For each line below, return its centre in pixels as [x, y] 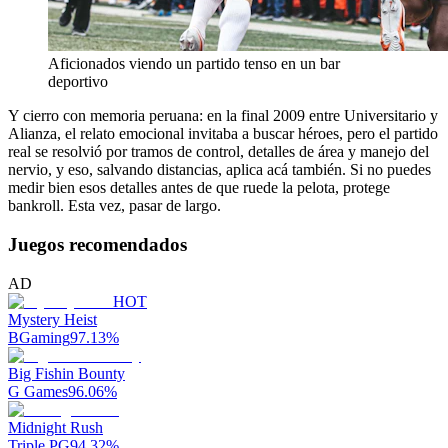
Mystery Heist [52, 319]
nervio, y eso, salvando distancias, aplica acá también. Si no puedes [219, 170]
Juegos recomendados [97, 244]
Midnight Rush [55, 427]
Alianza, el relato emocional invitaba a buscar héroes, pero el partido [223, 134]
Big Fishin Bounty [66, 373]
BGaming [39, 337]
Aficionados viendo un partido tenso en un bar [194, 64]
